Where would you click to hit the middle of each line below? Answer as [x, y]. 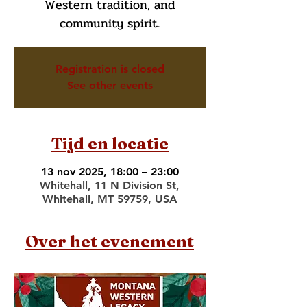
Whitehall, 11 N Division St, [110, 185]
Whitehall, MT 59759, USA [110, 199]
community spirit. [110, 23]
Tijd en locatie [110, 144]
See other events [110, 85]
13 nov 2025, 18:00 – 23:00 [110, 172]
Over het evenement [110, 242]
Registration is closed [110, 69]
